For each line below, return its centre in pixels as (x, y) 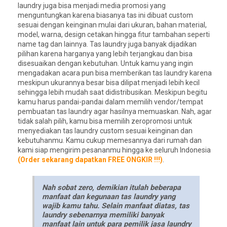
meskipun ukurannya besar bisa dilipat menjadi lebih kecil (109, 82)
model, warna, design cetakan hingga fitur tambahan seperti (114, 34)
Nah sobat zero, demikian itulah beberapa (112, 188)
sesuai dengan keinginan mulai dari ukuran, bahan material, (112, 25)
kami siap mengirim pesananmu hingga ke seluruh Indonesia (114, 150)
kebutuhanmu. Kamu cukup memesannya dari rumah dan (110, 140)
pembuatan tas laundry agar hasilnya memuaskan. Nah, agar (115, 111)
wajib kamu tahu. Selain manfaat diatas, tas (116, 206)
